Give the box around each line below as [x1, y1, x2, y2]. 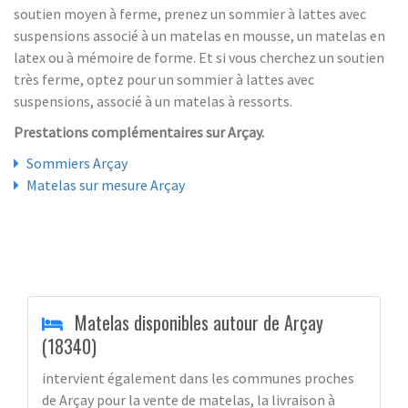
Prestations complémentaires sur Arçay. [14, 122, 264, 141]
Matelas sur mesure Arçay [26, 175, 185, 194]
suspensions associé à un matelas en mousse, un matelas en [14, 25, 385, 45]
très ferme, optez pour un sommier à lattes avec [14, 69, 314, 88]
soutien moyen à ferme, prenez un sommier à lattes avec [14, 4, 366, 23]
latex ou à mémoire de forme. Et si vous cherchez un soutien [14, 47, 384, 66]
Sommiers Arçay [26, 153, 127, 172]
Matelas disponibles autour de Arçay [70, 308, 323, 336]
